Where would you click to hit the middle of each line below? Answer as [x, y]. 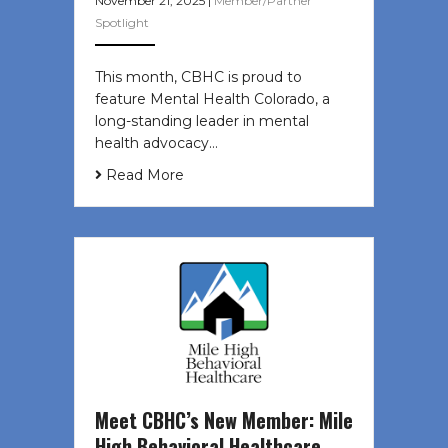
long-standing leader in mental [202, 121]
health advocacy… [156, 143]
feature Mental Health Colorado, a [212, 99]
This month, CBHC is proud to [198, 77]
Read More [143, 175]
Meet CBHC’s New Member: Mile [224, 420]
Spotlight [122, 23]
